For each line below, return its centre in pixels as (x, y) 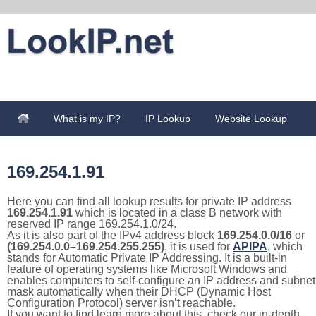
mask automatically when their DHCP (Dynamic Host (139, 292)
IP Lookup (168, 119)
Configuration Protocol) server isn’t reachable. (121, 303)
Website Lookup (251, 119)
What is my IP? (87, 119)
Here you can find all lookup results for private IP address (149, 201)
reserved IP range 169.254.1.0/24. (92, 224)
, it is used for (199, 247)
